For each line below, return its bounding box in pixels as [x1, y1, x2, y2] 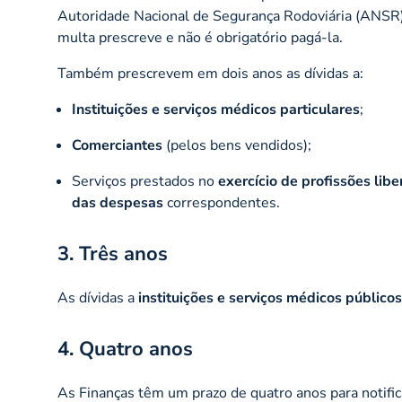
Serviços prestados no [72, 171, 218, 191]
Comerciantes [72, 135, 162, 155]
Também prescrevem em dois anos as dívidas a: [57, 64, 363, 83]
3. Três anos [57, 240, 168, 267]
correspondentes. [167, 193, 280, 213]
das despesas [72, 193, 167, 213]
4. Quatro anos [57, 336, 193, 363]
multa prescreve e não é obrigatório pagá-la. [57, 28, 343, 48]
